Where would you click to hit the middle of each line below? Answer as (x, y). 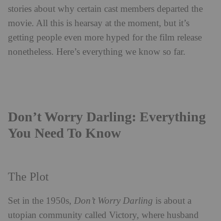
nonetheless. (32, 52)
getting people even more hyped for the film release (105, 37)
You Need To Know (64, 132)
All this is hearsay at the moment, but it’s (113, 23)
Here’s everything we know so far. (121, 52)
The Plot (28, 177)
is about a (172, 201)
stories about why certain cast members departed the (105, 9)
